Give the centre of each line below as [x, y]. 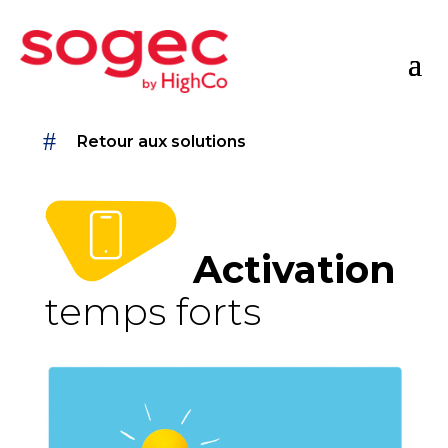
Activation [294, 269]
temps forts [152, 311]
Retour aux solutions [161, 142]
